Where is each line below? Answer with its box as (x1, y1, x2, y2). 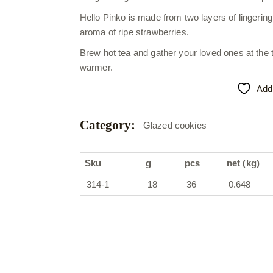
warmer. (79, 62, 113, 73)
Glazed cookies (143, 120, 207, 130)
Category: (79, 118, 135, 132)
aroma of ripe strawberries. (79, 27, 189, 37)
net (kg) (226, 158, 260, 168)
